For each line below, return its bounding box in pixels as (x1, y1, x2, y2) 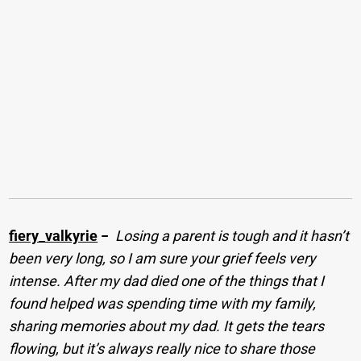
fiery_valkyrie (9, 226, 98, 244)
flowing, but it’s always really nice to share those (9, 339, 316, 357)
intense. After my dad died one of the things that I (9, 272, 325, 289)
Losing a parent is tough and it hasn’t (115, 226, 350, 244)
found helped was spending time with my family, (9, 294, 317, 312)
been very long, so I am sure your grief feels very (9, 249, 317, 267)
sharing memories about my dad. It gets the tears (9, 317, 325, 334)
